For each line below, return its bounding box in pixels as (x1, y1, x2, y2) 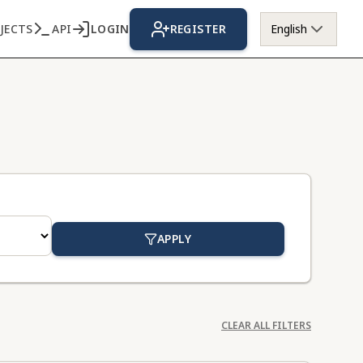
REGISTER (169, 20, 226, 36)
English (271, 21, 307, 36)
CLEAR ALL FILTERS (221, 318, 311, 332)
